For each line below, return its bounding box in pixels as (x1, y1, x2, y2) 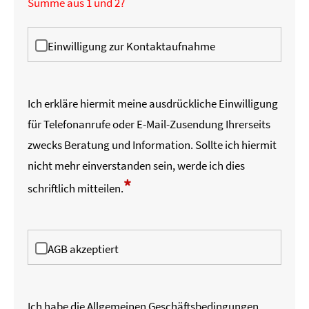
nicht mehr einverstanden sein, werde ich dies (28, 157, 245, 173)
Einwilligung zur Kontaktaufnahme (48, 38, 215, 54)
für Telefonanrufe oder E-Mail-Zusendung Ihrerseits (28, 116, 270, 132)
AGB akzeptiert (48, 241, 119, 257)
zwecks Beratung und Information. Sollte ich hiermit (28, 137, 277, 152)
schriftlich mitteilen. (28, 180, 123, 196)
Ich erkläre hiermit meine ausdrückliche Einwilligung (28, 95, 278, 111)
